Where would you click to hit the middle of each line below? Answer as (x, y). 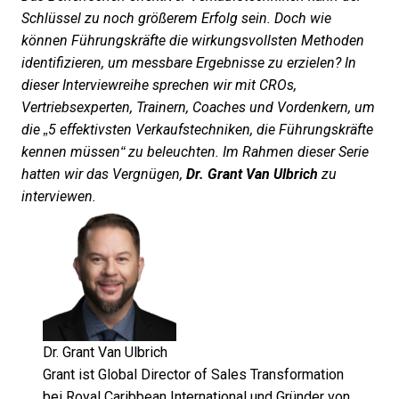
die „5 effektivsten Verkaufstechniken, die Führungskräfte (197, 130)
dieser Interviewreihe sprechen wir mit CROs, (159, 85)
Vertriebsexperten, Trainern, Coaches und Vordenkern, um (198, 107)
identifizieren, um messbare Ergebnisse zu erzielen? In (189, 63)
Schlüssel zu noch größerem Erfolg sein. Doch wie (176, 18)
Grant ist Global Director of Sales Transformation (193, 375)
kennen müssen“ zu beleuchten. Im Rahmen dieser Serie (195, 152)
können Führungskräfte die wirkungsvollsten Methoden (193, 41)
